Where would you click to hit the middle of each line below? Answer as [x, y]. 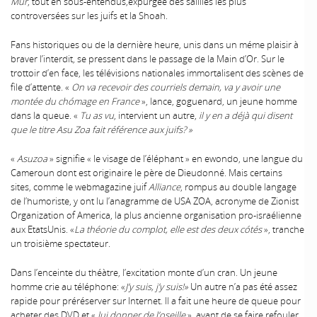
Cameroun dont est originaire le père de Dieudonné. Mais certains [146, 173]
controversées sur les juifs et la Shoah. [89, 15]
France [125, 101]
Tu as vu [97, 115]
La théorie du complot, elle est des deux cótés [168, 229]
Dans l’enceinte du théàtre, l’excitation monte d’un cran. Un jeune [144, 273]
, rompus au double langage [238, 187]
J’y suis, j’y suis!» [157, 287]
